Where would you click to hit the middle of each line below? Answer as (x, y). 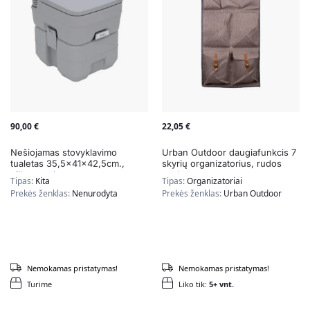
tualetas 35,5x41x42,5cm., (67, 164)
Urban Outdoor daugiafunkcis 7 (229, 153)
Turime (39, 284)
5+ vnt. (221, 284)
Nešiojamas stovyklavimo (64, 153)
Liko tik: (194, 284)
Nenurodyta (95, 194)
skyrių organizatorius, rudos (222, 164)
